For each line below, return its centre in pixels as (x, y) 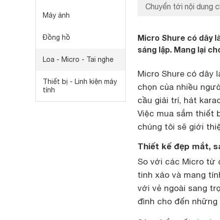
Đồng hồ (56, 37)
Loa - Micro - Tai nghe (78, 59)
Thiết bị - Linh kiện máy (80, 82)
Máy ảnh (56, 15)
